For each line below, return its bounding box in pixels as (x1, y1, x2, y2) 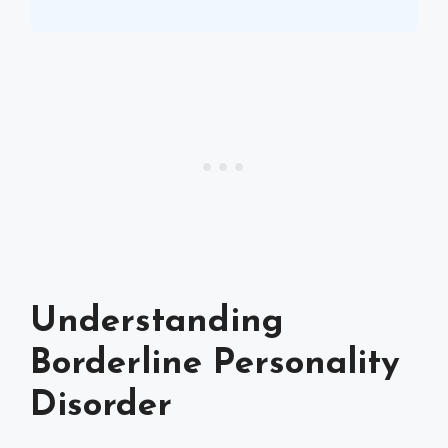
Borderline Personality (30, 347, 400, 382)
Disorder (30, 389, 172, 424)
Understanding (30, 305, 284, 340)
